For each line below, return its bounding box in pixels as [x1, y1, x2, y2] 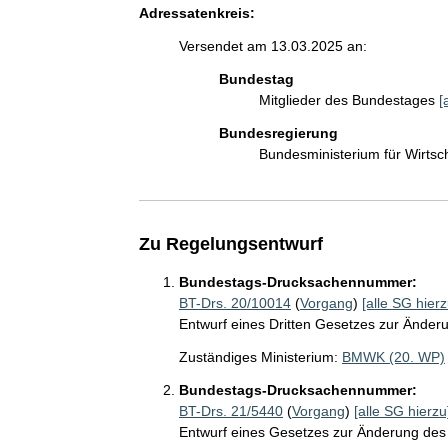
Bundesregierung [218, 125, 338, 141]
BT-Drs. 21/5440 [178, 403, 283, 419]
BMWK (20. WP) [341, 349, 445, 365]
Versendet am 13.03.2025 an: [178, 38, 367, 54]
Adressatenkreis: [138, 5, 255, 21]
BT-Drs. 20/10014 [178, 295, 291, 311]
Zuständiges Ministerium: [178, 349, 338, 365]
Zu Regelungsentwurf [138, 234, 323, 254]
